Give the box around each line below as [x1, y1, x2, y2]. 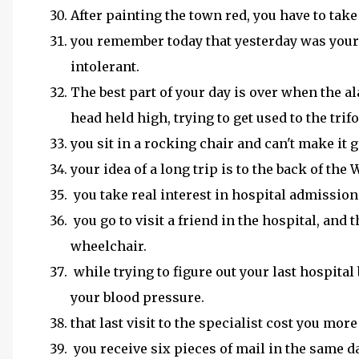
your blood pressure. [71, 289, 208, 305]
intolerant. [71, 58, 139, 75]
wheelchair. [71, 238, 150, 254]
